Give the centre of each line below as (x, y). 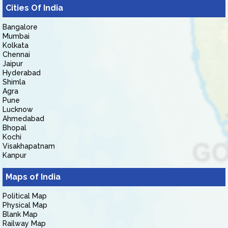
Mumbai (16, 36)
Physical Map (25, 205)
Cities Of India (34, 8)
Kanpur (15, 155)
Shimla (14, 82)
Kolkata (16, 45)
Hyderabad (22, 73)
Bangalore (20, 27)
